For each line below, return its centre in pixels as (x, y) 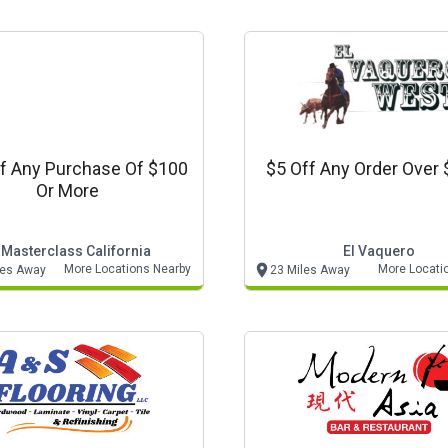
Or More (67, 190)
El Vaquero (379, 251)
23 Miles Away (310, 270)
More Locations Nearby (127, 269)
